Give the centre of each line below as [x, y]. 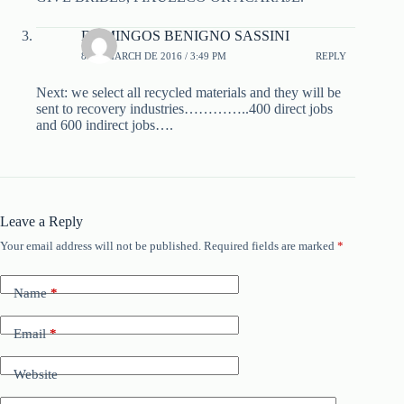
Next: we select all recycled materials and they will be [188, 93]
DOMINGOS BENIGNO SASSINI [185, 36]
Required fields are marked [271, 246]
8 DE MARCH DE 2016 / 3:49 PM [154, 55]
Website [36, 374]
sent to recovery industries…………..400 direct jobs [184, 109]
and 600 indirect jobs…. [105, 125]
